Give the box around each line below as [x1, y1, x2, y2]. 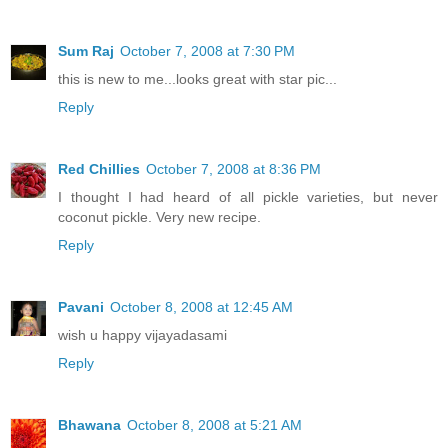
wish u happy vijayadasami [58, 326, 227, 343]
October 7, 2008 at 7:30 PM [120, 42, 295, 59]
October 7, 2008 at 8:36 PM [146, 160, 321, 177]
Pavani [58, 298, 104, 315]
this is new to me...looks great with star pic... [58, 70, 337, 87]
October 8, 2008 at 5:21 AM [127, 416, 302, 433]
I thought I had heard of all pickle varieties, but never [58, 188, 438, 205]
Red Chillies [58, 160, 140, 177]
